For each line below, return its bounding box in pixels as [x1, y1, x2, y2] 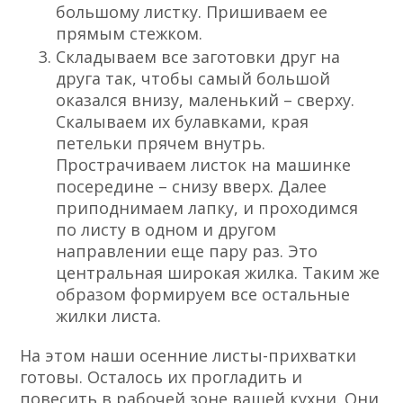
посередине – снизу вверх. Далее [56, 175, 327, 198]
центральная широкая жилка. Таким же [56, 262, 381, 284]
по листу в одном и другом [56, 219, 277, 241]
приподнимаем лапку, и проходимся [56, 197, 359, 219]
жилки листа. [56, 305, 162, 327]
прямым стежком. [56, 22, 203, 45]
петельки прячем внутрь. [56, 132, 266, 155]
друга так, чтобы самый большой [56, 67, 331, 90]
